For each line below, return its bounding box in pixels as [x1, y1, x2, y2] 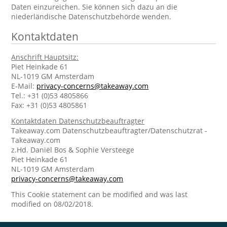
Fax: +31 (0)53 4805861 [11, 100, 88, 110]
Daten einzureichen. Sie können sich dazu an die [11, 2, 178, 12]
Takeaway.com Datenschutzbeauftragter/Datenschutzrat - [11, 126, 208, 135]
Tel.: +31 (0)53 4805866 [11, 91, 89, 100]
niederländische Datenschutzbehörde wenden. [11, 12, 172, 21]
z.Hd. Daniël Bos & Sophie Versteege [11, 145, 135, 155]
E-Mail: [11, 81, 37, 91]
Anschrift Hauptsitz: [11, 52, 79, 62]
